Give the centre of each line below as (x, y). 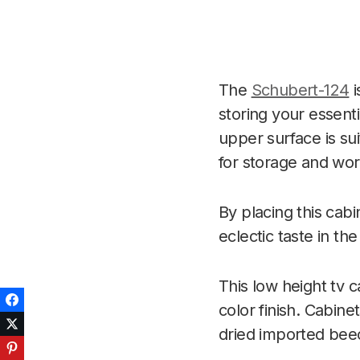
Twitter (41, 323)
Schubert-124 (300, 90)
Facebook (48, 299)
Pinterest (45, 348)
